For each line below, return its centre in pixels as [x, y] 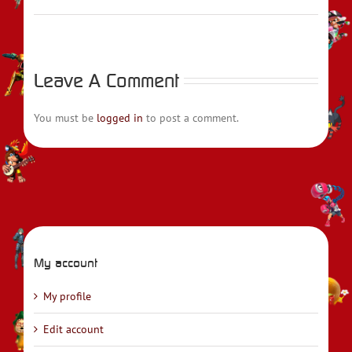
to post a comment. [191, 117]
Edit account [73, 330]
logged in [120, 117]
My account [66, 263]
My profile [67, 297]
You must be [65, 117]
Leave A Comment [106, 80]
